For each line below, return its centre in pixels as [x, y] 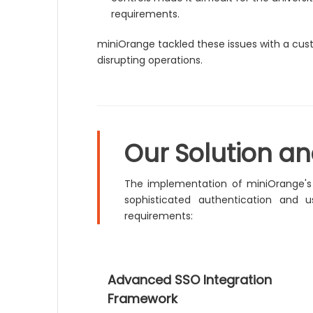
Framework [143, 299]
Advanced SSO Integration [190, 280]
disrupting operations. [150, 60]
